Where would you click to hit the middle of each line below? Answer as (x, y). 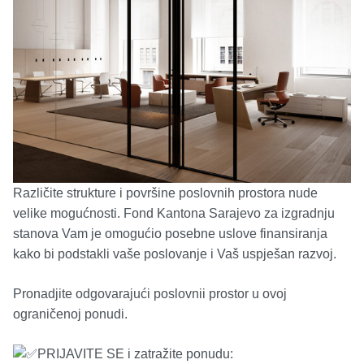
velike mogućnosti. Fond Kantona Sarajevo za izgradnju (174, 213)
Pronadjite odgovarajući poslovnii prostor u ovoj (150, 293)
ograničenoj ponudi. (70, 314)
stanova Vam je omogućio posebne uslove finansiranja (170, 233)
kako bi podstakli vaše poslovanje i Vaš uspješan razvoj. (175, 253)
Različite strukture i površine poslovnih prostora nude (165, 193)
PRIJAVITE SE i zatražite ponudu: (135, 353)
